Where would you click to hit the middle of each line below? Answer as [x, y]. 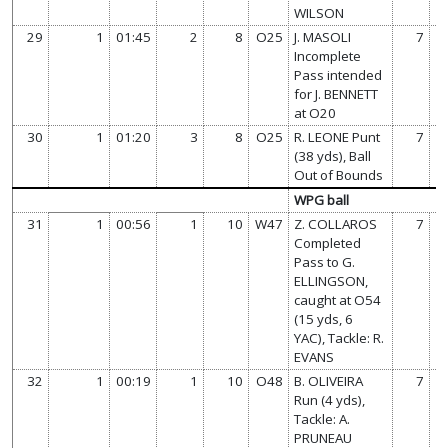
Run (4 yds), [330, 399]
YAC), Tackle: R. [339, 337]
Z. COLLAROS [336, 223]
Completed [328, 242]
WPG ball [322, 199]
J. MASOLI [323, 36]
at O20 [315, 112]
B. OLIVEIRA [329, 380]
